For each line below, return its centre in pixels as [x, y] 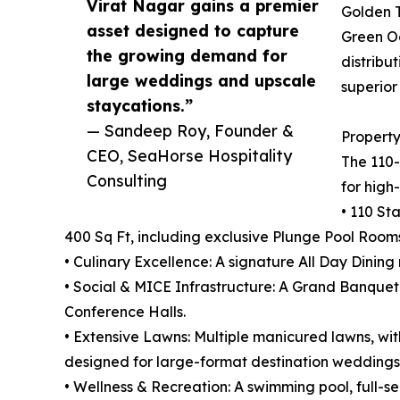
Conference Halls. [125, 311]
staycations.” [140, 105]
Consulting [127, 180]
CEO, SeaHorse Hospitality [189, 155]
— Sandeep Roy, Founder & [190, 130]
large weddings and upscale [201, 80]
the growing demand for [187, 55]
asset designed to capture [193, 30]
